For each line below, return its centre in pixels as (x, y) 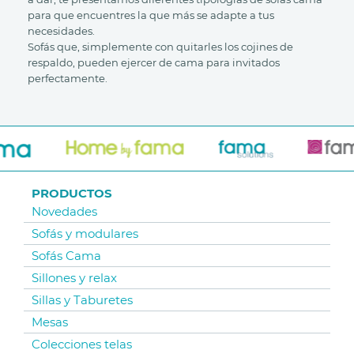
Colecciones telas (82, 344)
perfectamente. (68, 78)
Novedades (64, 211)
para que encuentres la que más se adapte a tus (151, 15)
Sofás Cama (66, 256)
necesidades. (61, 31)
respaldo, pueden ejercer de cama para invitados (154, 62)
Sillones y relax (74, 278)
